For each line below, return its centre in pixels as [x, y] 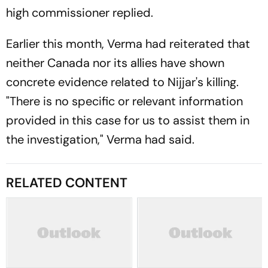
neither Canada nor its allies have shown [115, 63]
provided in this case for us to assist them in [128, 120]
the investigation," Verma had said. [100, 139]
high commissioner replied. [80, 12]
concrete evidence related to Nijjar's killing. [122, 82]
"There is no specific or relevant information [124, 101]
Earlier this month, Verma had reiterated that [128, 43]
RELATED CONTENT [67, 182]
